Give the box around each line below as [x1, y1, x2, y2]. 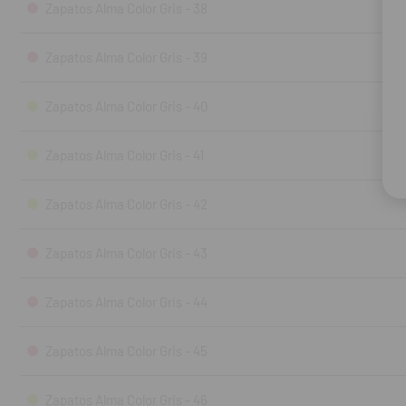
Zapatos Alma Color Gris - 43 [45, 245, 208, 261]
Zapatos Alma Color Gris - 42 [45, 196, 208, 212]
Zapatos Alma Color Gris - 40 [45, 98, 208, 114]
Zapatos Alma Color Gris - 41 [45, 147, 204, 163]
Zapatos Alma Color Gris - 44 [45, 294, 208, 310]
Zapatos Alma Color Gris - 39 [45, 49, 208, 65]
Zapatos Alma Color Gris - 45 [45, 343, 208, 359]
